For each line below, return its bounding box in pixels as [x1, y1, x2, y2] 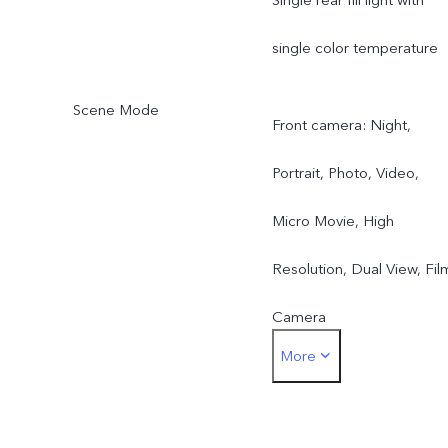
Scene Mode [72, 100, 159, 121]
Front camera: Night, [271, 115, 411, 136]
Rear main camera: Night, [271, 355, 444, 376]
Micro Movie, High [271, 211, 394, 232]
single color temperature [271, 37, 438, 58]
